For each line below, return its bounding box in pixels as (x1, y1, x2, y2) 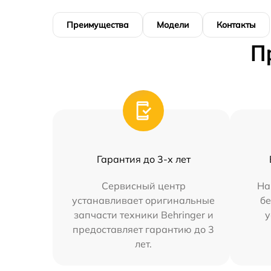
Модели (157, 19, 189, 30)
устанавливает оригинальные (72, 194, 215, 206)
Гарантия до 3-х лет (96, 152, 191, 165)
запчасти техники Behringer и (73, 208, 214, 221)
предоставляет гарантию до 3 (73, 223, 215, 235)
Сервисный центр (101, 179, 186, 192)
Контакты (217, 19, 256, 30)
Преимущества (67, 19, 129, 30)
